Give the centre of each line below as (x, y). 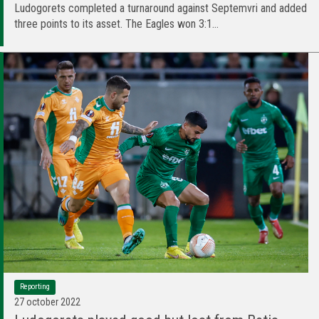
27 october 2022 (47, 302)
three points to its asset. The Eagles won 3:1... (116, 24)
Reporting (35, 286)
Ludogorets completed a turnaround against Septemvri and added (161, 9)
